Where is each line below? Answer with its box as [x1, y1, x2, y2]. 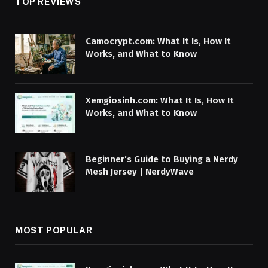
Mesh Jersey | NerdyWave [86, 166, 194, 178]
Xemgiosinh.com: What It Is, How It [86, 95, 234, 106]
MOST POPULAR [15, 225, 93, 236]
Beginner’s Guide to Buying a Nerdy [86, 154, 238, 165]
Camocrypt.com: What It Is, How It [86, 36, 231, 47]
